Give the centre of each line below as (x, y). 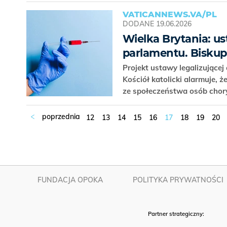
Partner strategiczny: (177, 214)
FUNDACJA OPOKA (70, 180)
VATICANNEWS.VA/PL (170, 15)
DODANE (138, 24)
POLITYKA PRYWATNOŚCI (178, 180)
